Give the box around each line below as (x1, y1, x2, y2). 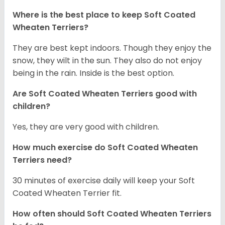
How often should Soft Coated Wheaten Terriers (13, 208, 211, 220)
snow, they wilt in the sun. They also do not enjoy (13, 55, 202, 67)
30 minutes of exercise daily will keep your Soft (13, 175, 195, 187)
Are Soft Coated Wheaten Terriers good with (13, 88, 197, 100)
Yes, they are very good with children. (13, 121, 159, 133)
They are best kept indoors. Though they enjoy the (13, 42, 211, 54)
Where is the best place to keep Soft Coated (13, 9, 195, 21)
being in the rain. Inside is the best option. (13, 67, 174, 79)
